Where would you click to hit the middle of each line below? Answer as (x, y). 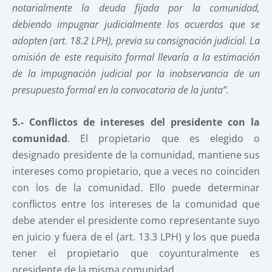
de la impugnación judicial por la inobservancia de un (136, 73)
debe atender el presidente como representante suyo (136, 220)
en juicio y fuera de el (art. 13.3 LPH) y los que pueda (136, 236)
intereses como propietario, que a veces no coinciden (136, 171)
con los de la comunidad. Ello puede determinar (136, 187)
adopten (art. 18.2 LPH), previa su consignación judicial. (131, 40)
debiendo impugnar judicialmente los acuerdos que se (136, 24)
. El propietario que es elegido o (164, 138)
